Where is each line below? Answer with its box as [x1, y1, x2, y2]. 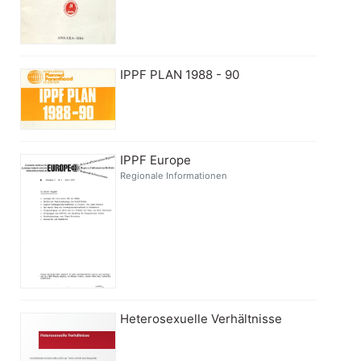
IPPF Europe [120, 152, 192, 168]
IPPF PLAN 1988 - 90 [120, 66, 240, 82]
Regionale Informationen [120, 170, 228, 182]
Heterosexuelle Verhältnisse [120, 310, 283, 326]
